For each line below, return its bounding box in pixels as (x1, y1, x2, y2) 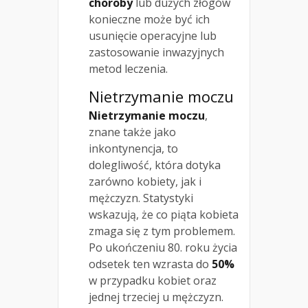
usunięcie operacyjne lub (89, 28, 217, 44)
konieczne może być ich (89, 12, 210, 27)
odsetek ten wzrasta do (89, 256, 212, 272)
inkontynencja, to (89, 141, 178, 157)
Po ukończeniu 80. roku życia (89, 240, 237, 256)
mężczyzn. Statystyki (89, 190, 193, 206)
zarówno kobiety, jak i (89, 174, 201, 190)
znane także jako (89, 124, 176, 140)
